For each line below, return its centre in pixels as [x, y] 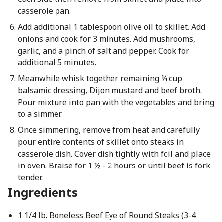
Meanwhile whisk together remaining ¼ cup [100, 78]
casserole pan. [44, 11]
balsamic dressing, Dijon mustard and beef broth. [110, 90]
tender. [30, 177]
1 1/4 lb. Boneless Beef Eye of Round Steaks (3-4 [107, 215]
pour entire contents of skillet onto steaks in [101, 142]
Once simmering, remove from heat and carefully [109, 130]
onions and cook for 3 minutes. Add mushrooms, [106, 39]
